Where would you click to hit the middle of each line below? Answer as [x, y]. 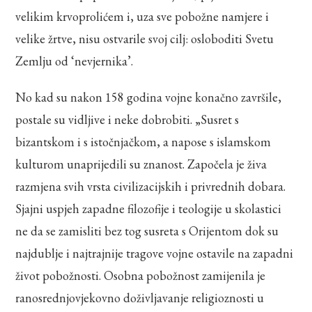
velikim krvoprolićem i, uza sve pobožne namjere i [142, 16]
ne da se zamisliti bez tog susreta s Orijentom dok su [147, 231]
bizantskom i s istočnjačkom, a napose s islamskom [143, 141]
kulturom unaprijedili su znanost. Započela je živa [141, 164]
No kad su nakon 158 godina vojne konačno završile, [149, 97]
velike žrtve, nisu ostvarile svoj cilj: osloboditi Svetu [145, 38]
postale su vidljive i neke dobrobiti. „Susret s [127, 119]
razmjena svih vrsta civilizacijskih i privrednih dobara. [151, 186]
